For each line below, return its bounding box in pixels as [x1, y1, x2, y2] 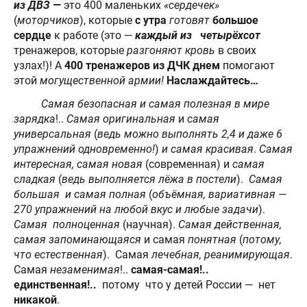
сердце [14, 28, 54, 42]
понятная [188, 232, 236, 246]
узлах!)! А [14, 58, 64, 72]
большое [212, 13, 258, 27]
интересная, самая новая [14, 157, 143, 171]
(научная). [120, 217, 178, 231]
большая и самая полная [14, 187, 146, 201]
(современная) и [143, 157, 232, 171]
